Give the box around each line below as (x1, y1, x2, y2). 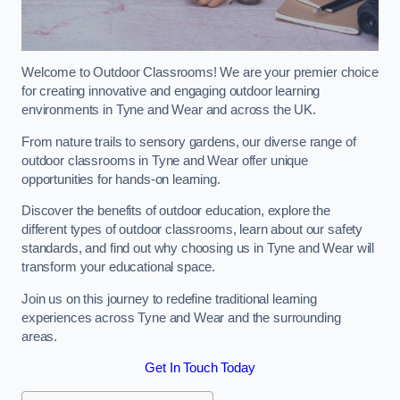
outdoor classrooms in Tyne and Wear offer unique (21, 153, 309, 168)
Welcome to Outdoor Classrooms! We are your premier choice (21, 65, 379, 80)
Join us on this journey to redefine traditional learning (21, 291, 317, 306)
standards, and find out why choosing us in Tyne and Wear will (21, 241, 375, 256)
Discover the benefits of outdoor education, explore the (21, 204, 331, 219)
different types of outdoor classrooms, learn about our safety (21, 222, 363, 237)
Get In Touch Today (145, 361, 255, 376)
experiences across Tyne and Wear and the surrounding (21, 310, 341, 325)
